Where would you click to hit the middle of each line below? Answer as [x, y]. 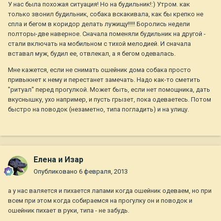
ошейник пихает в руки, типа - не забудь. [69, 211]
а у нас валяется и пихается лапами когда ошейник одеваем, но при [110, 191]
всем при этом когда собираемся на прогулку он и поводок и [100, 201]
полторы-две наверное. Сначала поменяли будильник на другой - [107, 34]
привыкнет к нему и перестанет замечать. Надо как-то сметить [104, 80]
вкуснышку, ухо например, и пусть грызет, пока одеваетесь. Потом [110, 100]
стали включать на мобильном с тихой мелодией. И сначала [99, 44]
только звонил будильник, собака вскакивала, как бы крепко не [106, 14]
